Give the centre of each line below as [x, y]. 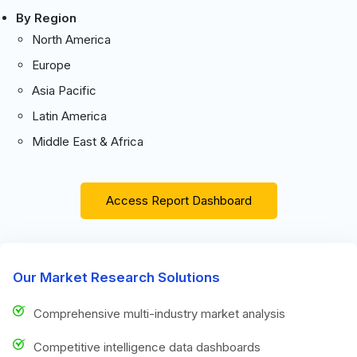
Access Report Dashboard [178, 200]
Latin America [69, 116]
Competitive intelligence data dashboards [147, 347]
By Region [46, 18]
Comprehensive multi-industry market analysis [159, 313]
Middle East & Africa [88, 141]
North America [71, 39]
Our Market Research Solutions [116, 277]
